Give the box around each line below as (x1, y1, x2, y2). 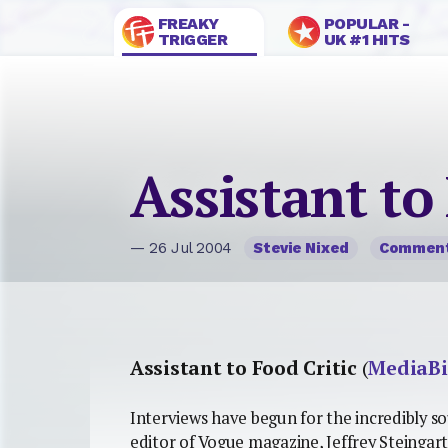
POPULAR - (323, 14, 410, 33)
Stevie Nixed (253, 239, 349, 258)
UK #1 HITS (323, 30, 410, 49)
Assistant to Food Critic (130, 354, 357, 381)
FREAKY (157, 14, 219, 33)
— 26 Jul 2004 (130, 239, 237, 258)
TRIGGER (157, 30, 228, 49)
